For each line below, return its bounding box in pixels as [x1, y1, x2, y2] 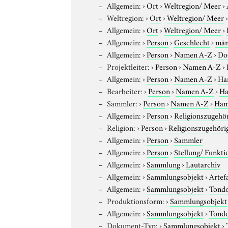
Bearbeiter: [107, 84, 143, 96]
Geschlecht [174, 36, 210, 47]
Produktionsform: [107, 194, 165, 206]
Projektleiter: [107, 60, 150, 72]
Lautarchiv [186, 158, 221, 169]
